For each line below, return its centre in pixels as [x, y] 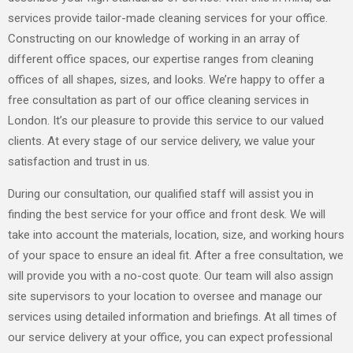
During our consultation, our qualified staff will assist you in [161, 194]
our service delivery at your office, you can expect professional [170, 338]
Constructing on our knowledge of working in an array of [154, 39]
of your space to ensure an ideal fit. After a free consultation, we [176, 256]
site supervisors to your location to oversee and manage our [165, 297]
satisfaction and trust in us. [79, 162]
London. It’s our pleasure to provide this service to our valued [166, 121]
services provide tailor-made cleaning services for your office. [168, 19]
